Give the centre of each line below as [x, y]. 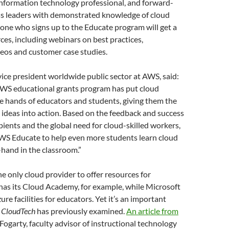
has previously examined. [81, 211]
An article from [152, 211]
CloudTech [18, 211]
